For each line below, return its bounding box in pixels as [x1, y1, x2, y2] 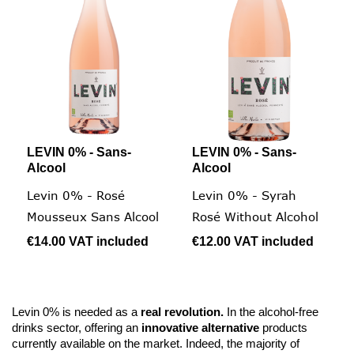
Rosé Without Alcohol [192, 209, 318, 224]
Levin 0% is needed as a [12, 304, 137, 318]
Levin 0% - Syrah [192, 188, 296, 203]
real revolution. [137, 304, 224, 318]
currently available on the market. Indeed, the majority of [12, 336, 299, 350]
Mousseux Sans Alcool [27, 209, 159, 224]
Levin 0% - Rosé [27, 188, 125, 203]
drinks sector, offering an [12, 320, 141, 334]
